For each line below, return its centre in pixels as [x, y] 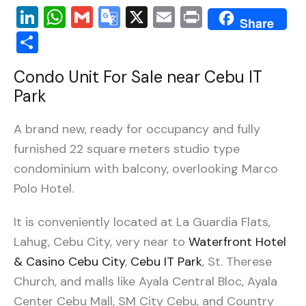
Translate [166, 39]
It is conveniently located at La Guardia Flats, [142, 222]
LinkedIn [79, 17]
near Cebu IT [214, 77]
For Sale [135, 77]
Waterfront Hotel [237, 242]
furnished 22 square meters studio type [127, 149]
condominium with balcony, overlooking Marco [146, 169]
